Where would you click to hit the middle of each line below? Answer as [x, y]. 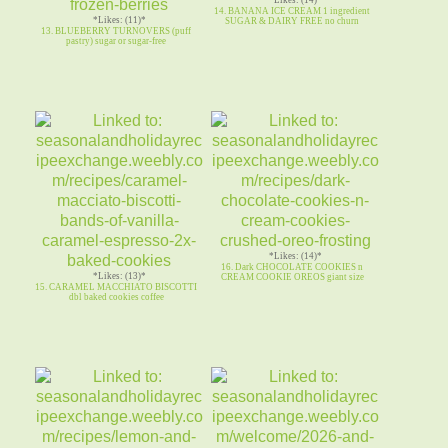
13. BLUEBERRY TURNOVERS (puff [116, 30]
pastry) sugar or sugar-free [116, 40]
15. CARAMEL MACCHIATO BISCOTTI [116, 286]
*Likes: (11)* [119, 19]
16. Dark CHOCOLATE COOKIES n [292, 266]
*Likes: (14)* [295, 255]
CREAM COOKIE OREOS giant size [292, 276]
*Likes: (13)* [119, 275]
